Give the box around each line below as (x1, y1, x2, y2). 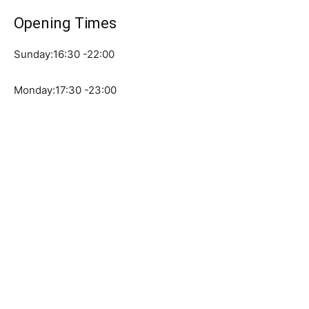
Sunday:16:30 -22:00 (14, 48, 114, 61)
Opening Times (14, 14, 117, 32)
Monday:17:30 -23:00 (14, 83, 117, 97)
